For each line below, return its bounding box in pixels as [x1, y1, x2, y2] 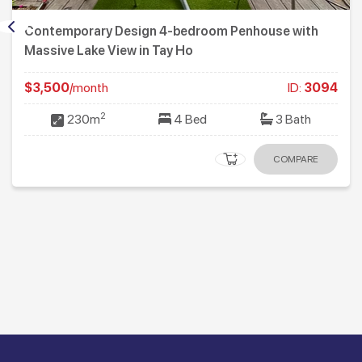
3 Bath [273, 112, 312, 128]
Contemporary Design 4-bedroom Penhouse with [24, 23, 318, 40]
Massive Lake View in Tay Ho [24, 43, 193, 59]
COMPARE [273, 154, 318, 166]
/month [69, 80, 108, 96]
